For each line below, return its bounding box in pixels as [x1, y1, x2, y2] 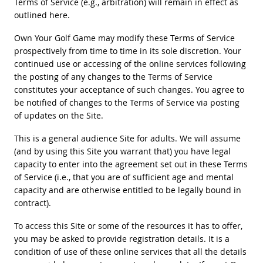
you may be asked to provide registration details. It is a [14, 232, 230, 244]
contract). [14, 197, 51, 208]
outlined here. [14, 9, 70, 21]
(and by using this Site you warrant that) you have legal [14, 145, 231, 157]
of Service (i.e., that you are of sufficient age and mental [14, 171, 234, 183]
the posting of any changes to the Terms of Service [14, 70, 213, 82]
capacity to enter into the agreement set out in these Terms [14, 158, 248, 170]
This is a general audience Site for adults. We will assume [14, 132, 241, 144]
